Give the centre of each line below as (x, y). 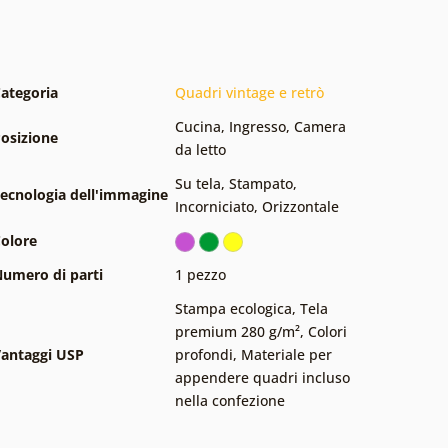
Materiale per (286, 354)
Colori (327, 331)
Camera (320, 126)
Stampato (261, 183)
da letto (200, 149)
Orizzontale (300, 206)
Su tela (198, 183)
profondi (204, 354)
